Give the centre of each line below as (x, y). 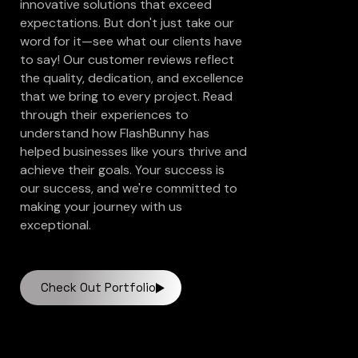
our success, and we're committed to (129, 189)
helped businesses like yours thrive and (133, 152)
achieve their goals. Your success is (122, 170)
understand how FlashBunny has (115, 133)
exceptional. (56, 225)
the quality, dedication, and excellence (132, 78)
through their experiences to (104, 115)
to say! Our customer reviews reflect (127, 60)
